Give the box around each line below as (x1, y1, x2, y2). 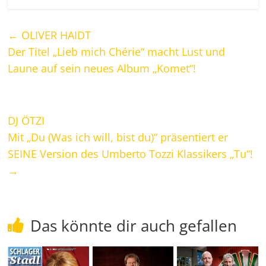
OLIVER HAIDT (18, 28, 91, 43)
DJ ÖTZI (8, 113, 45, 128)
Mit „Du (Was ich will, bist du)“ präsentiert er (8, 130, 229, 145)
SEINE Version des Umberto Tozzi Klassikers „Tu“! (8, 147, 254, 161)
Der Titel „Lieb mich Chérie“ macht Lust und (8, 45, 226, 59)
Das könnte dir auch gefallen (30, 215, 237, 237)
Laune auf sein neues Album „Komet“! (8, 61, 197, 76)
